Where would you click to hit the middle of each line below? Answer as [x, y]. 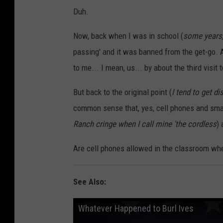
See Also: [90, 182]
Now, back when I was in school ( [128, 36]
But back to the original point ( [122, 92]
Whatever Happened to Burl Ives [136, 209]
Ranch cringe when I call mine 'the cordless [145, 124]
